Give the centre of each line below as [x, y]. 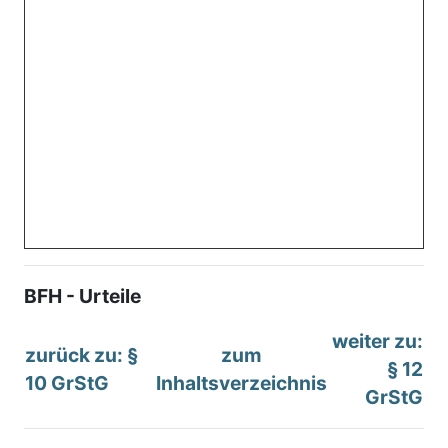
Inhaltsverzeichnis [241, 382]
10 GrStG [67, 382]
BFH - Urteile [82, 295]
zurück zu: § [81, 354]
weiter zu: [377, 340]
